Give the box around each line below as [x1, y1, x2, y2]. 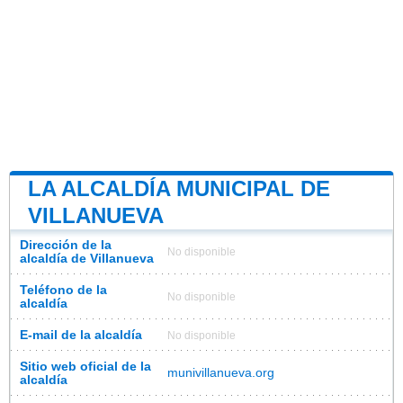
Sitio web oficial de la [20, 359, 151, 373]
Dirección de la [20, 237, 112, 252]
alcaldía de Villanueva [20, 251, 154, 265]
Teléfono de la [20, 282, 107, 297]
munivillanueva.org [167, 365, 274, 380]
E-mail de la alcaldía [20, 327, 142, 342]
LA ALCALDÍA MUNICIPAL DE [28, 175, 330, 201]
